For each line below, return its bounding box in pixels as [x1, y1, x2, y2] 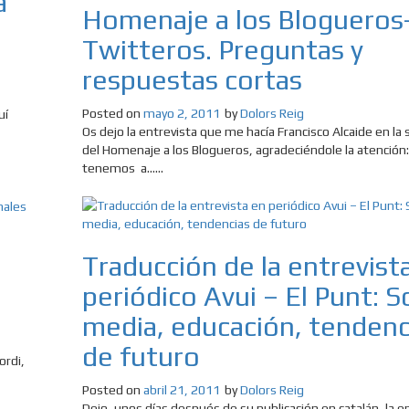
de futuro [81, 340, 200, 372]
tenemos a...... [81, 160, 163, 175]
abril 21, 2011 [142, 382, 220, 397]
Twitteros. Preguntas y [81, 33, 363, 66]
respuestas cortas [81, 63, 302, 96]
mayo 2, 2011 [142, 105, 220, 121]
